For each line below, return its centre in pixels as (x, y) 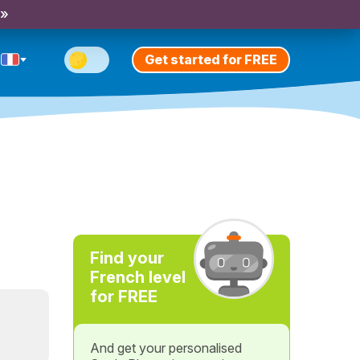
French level (137, 277)
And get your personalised (166, 348)
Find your (127, 258)
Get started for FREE (211, 59)
